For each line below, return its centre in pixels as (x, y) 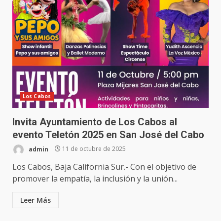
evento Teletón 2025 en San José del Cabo (108, 134)
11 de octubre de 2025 (93, 149)
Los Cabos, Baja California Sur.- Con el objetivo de (104, 166)
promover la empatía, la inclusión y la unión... (95, 178)
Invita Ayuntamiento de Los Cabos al (95, 122)
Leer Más (36, 200)
